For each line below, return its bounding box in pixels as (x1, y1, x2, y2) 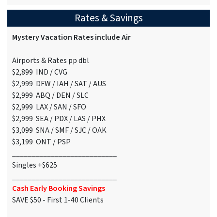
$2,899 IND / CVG (12, 67, 67, 78)
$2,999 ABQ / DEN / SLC (12, 90, 89, 101)
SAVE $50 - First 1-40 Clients (12, 195, 104, 206)
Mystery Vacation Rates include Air (12, 32, 131, 43)
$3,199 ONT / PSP (12, 137, 71, 148)
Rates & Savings (74, 11, 143, 26)
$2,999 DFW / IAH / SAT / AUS (12, 78, 106, 90)
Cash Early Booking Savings (12, 183, 105, 194)
